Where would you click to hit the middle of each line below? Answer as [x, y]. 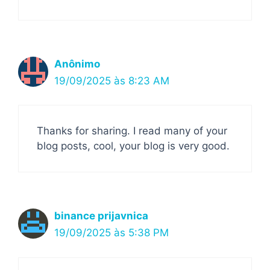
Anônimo [77, 64]
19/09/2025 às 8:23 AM [112, 80]
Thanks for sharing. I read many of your [132, 131]
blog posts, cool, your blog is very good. [133, 146]
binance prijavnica [101, 216]
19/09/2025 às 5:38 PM [111, 233]
